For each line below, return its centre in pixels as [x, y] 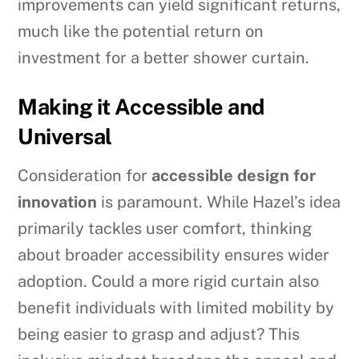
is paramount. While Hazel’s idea [219, 202]
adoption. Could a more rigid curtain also [169, 281]
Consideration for [85, 175]
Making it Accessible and [141, 107]
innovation [58, 202]
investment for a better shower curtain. [164, 58]
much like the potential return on [141, 32]
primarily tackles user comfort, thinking [165, 228]
